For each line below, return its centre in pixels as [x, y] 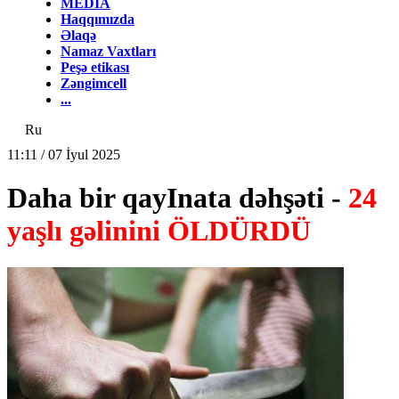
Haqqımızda [98, 19]
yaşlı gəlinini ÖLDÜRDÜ [159, 231]
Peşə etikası [95, 67]
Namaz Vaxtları [108, 51]
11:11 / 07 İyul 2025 [64, 155]
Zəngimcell [94, 83]
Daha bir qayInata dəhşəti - [178, 198]
